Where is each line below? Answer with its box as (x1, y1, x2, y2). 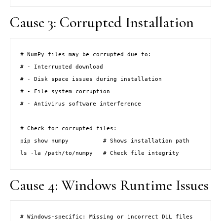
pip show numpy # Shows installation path (20, 137, 189, 144)
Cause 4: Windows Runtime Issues (10, 176, 209, 194)
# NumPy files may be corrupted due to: (20, 51, 151, 58)
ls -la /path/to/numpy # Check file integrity (20, 149, 179, 156)
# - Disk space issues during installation (20, 75, 162, 82)
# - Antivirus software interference (20, 100, 141, 107)
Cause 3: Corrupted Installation (10, 13, 194, 32)
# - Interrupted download (20, 63, 103, 70)
